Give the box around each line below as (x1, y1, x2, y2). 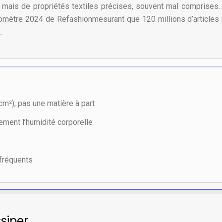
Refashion (56, 14, 92, 24)
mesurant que (92, 14, 142, 24)
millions (158, 14, 185, 24)
